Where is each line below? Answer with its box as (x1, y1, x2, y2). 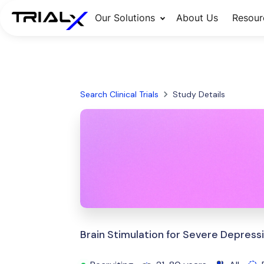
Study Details (172, 89, 225, 100)
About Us (176, 12, 218, 24)
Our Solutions (94, 12, 155, 24)
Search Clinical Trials (80, 89, 159, 100)
